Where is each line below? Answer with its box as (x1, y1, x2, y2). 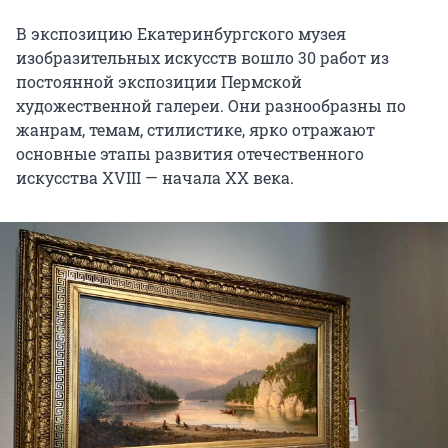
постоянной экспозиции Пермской (16, 71, 302, 93)
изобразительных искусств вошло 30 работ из (16, 47, 389, 69)
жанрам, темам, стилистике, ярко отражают (16, 119, 375, 141)
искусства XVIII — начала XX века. (16, 167, 294, 189)
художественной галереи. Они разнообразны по (16, 95, 406, 117)
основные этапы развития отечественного (16, 143, 364, 165)
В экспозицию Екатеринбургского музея (16, 23, 346, 45)
